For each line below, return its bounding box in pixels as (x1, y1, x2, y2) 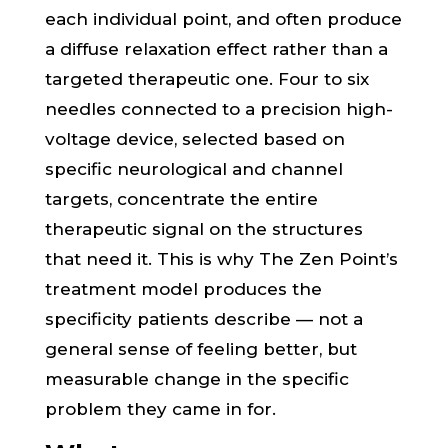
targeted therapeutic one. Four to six (44, 69, 369, 89)
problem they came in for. (44, 399, 276, 419)
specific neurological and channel (44, 159, 343, 179)
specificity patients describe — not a (44, 309, 363, 329)
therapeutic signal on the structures (44, 219, 363, 239)
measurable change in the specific (44, 369, 349, 389)
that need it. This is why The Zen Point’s (44, 249, 398, 269)
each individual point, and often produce (44, 9, 402, 29)
